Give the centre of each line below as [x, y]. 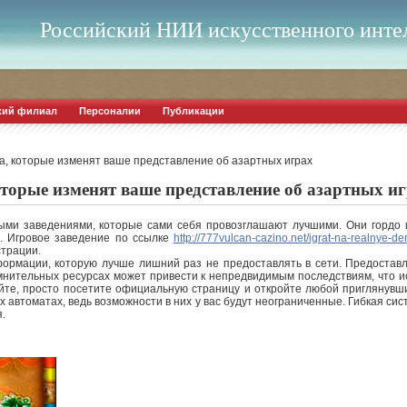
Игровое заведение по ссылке [90, 238]
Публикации [194, 111]
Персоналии [110, 111]
